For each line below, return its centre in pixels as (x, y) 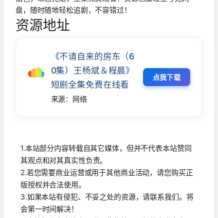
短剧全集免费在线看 (90, 85)
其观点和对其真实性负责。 (64, 160)
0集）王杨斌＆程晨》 (93, 71)
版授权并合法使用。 (53, 184)
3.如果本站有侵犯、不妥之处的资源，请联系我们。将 (107, 197)
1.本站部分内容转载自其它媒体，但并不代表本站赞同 (106, 148)
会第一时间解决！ (49, 209)
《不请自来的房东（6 (93, 56)
